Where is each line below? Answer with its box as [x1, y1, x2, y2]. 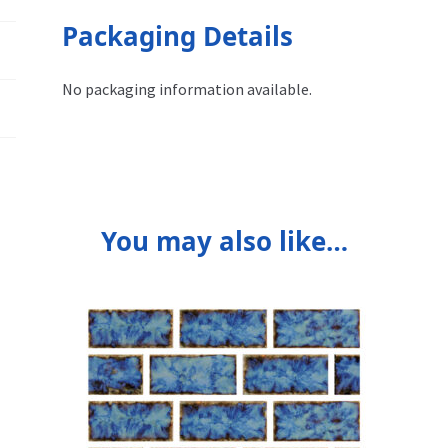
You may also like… [100, 223, 348, 260]
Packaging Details [62, 17, 294, 54]
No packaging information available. [62, 79, 313, 100]
